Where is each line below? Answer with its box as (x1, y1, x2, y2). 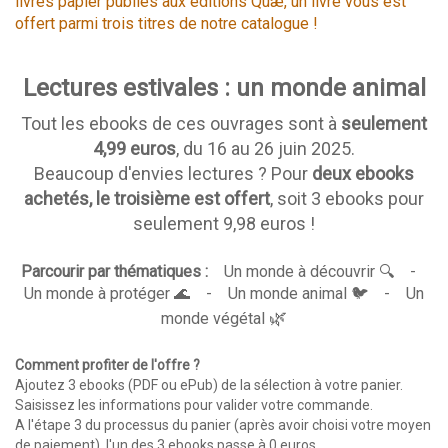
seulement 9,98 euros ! (133, 212, 315, 234)
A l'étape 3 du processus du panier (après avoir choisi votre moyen (15, 416, 431, 433)
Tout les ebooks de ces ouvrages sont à (21, 112, 341, 134)
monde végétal (161, 308, 265, 328)
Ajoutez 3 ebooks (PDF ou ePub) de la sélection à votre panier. (15, 376, 406, 393)
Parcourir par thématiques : (20, 261, 208, 281)
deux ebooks (312, 162, 414, 184)
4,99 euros (93, 137, 176, 159)
